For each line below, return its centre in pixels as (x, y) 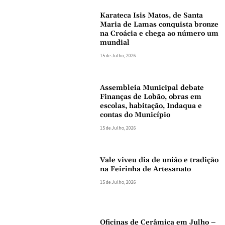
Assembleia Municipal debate (152, 88)
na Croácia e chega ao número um (159, 33)
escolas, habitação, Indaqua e (151, 106)
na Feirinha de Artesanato (146, 169)
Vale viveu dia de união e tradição (159, 160)
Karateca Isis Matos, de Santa (152, 15)
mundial (115, 42)
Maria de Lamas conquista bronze (159, 24)
